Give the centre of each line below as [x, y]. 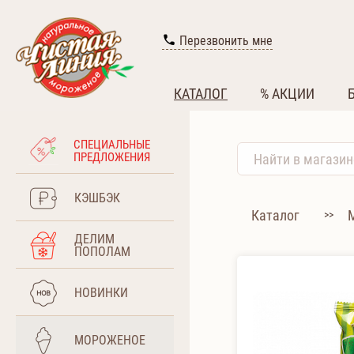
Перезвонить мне [224, 41]
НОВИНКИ [101, 292]
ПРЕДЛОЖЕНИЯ [112, 158]
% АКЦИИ [288, 94]
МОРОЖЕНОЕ [110, 340]
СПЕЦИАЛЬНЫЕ [112, 145]
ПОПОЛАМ [102, 251]
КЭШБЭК [97, 198]
